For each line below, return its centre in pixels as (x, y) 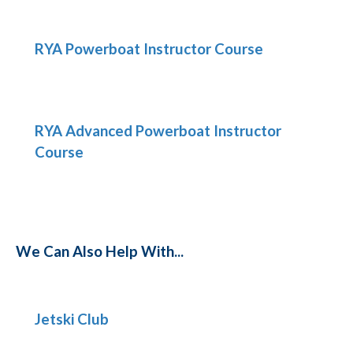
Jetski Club (72, 319)
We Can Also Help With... (100, 251)
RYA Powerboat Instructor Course (149, 48)
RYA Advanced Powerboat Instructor (158, 131)
